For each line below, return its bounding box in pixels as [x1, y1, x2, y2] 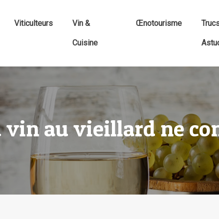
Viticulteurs [14, 19, 53, 28]
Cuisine [72, 38, 98, 47]
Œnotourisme [135, 19, 182, 28]
